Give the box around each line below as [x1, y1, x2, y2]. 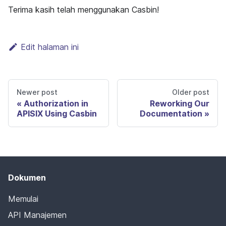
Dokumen [8, 172, 46, 183]
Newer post [17, 87, 58, 96]
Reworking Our [150, 98, 209, 108]
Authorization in [24, 98, 88, 108]
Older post [172, 87, 209, 96]
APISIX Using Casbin [17, 108, 97, 119]
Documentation [140, 108, 202, 119]
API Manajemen [8, 209, 67, 220]
